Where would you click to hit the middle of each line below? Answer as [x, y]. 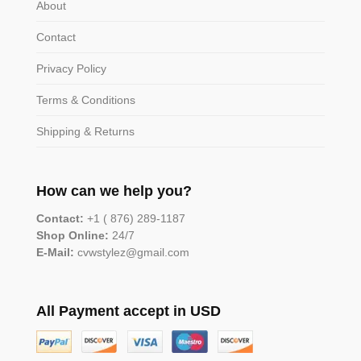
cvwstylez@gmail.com [131, 252]
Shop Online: [72, 235]
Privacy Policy [71, 68]
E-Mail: [55, 252]
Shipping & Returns [85, 131]
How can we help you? [114, 191]
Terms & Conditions [85, 100]
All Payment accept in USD [128, 311]
